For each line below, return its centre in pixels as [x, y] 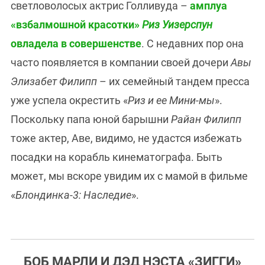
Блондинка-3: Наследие [73, 195]
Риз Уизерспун [177, 25]
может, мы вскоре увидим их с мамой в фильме [129, 176]
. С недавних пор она [193, 44]
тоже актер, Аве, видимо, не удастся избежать [126, 138]
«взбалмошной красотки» [76, 25]
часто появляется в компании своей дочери [121, 63]
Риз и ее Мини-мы [171, 101]
